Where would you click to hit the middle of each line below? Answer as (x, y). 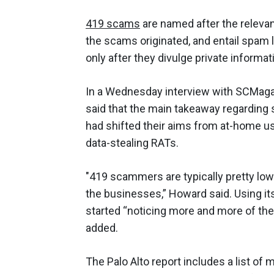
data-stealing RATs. (132, 143)
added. (102, 228)
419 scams (113, 23)
